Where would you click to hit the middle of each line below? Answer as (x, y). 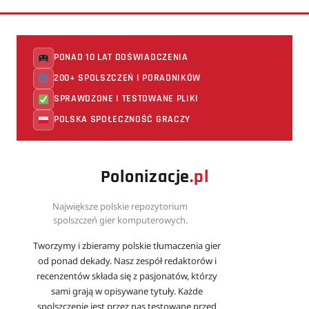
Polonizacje (145, 177)
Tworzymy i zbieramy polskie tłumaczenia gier (127, 245)
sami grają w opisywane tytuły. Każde (127, 291)
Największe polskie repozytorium (120, 206)
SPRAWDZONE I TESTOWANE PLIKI (126, 99)
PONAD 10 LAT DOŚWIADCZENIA (121, 57)
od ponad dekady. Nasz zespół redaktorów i (127, 260)
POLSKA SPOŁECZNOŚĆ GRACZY (122, 119)
